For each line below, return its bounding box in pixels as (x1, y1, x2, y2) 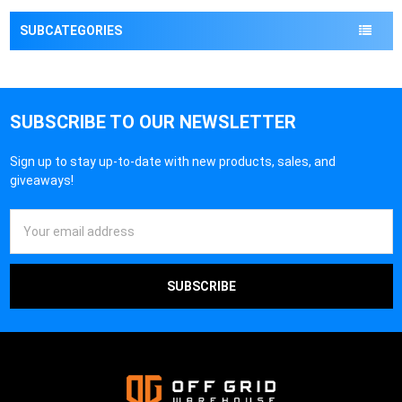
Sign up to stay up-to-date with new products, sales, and (9, 154, 336, 170)
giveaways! (9, 173, 74, 188)
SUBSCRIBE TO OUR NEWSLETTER (9, 111, 296, 134)
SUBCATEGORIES (19, 23, 122, 39)
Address (9, 230, 58, 245)
